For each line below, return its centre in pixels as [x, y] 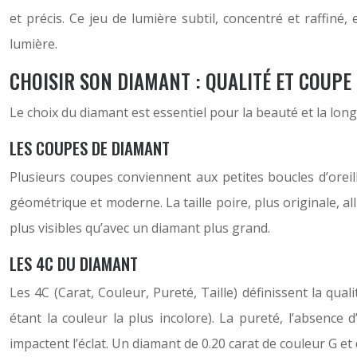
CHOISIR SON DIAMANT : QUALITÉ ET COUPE [180, 81]
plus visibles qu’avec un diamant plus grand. [140, 228]
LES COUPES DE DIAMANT [90, 148]
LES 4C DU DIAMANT [74, 263]
